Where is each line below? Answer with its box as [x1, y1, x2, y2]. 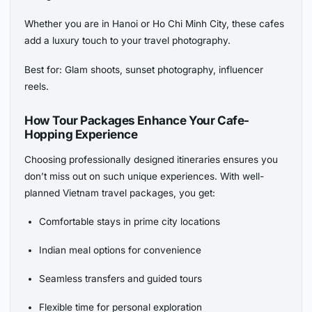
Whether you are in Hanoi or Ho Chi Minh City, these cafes [24, 18, 285, 30]
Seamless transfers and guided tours [38, 272, 202, 284]
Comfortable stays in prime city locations [38, 215, 220, 227]
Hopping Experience [24, 126, 138, 141]
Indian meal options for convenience [38, 244, 201, 256]
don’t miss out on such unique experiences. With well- [24, 170, 265, 182]
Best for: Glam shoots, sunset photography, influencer [24, 63, 264, 75]
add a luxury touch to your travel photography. [24, 35, 231, 47]
